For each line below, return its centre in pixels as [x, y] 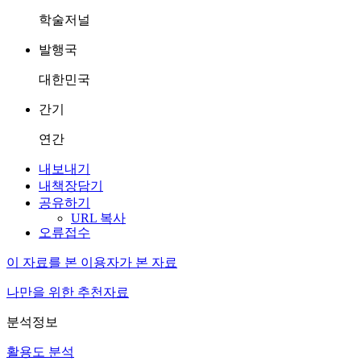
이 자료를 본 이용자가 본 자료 [92, 262]
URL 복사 [98, 218]
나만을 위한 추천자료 [68, 292]
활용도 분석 [40, 352]
